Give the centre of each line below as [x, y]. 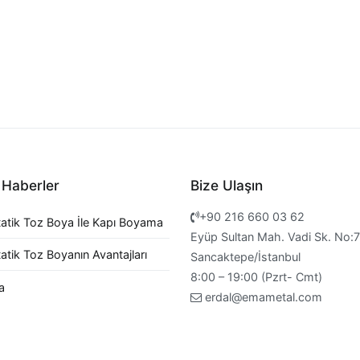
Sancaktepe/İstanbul [246, 256]
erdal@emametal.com [262, 297]
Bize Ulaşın [227, 186]
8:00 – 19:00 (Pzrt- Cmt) [257, 276]
